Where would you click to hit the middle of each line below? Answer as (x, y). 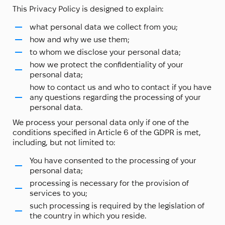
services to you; (59, 193)
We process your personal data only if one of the (101, 123)
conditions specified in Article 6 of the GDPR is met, (107, 133)
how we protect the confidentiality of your (106, 65)
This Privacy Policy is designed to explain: (88, 9)
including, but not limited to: (64, 143)
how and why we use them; (80, 40)
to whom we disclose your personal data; (105, 52)
